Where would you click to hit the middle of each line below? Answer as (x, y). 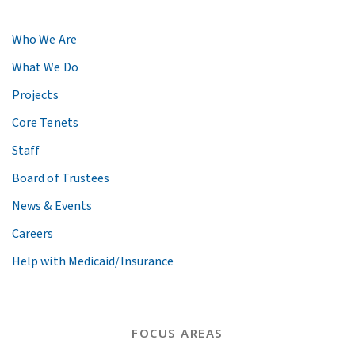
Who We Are (44, 39)
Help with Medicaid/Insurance (93, 261)
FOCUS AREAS (177, 333)
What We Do (45, 67)
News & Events (52, 206)
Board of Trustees (61, 178)
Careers (33, 233)
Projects (35, 95)
